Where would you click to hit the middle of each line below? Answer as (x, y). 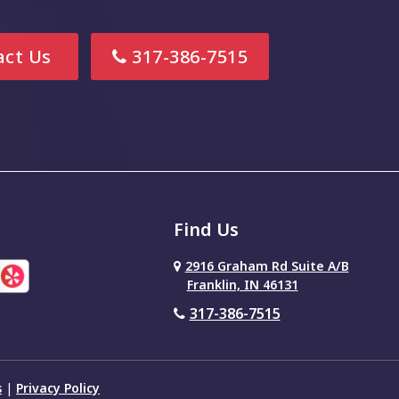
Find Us (206, 229)
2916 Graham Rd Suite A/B (267, 266)
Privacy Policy (58, 388)
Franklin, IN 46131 (242, 285)
